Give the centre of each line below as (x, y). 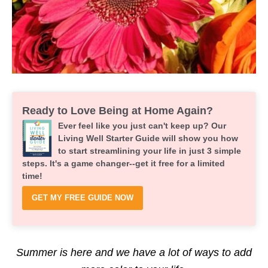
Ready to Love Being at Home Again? (118, 111)
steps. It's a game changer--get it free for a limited (124, 163)
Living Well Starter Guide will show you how (148, 138)
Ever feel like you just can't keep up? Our (142, 126)
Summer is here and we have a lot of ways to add (134, 252)
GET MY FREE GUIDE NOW (83, 198)
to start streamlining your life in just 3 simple (150, 151)
